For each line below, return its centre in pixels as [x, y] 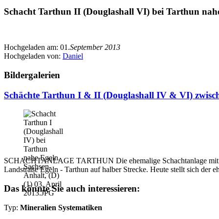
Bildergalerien [32, 75]
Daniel [73, 56]
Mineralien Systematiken [61, 207]
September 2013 [95, 47]
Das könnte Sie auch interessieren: [72, 189]
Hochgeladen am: [32, 47]
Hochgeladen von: [33, 56]
